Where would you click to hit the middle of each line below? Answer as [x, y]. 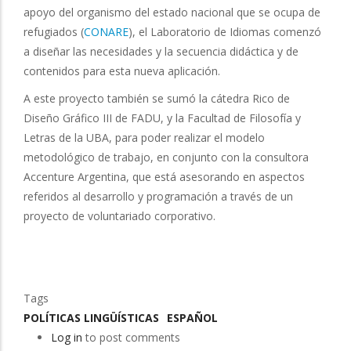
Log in [67, 337]
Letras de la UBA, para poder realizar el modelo [144, 137]
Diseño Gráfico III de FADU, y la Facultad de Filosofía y [162, 118]
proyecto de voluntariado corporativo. [119, 215]
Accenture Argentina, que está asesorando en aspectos [164, 176]
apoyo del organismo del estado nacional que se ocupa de [172, 12]
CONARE [106, 31]
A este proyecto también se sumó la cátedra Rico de [157, 98]
